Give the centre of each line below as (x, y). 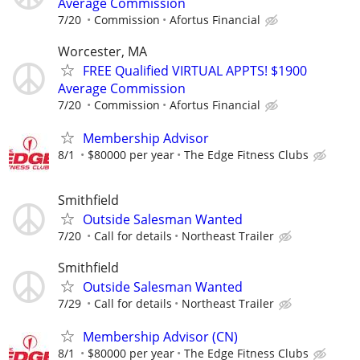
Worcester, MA (102, 51)
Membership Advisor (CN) (160, 337)
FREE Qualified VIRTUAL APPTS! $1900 (195, 70)
